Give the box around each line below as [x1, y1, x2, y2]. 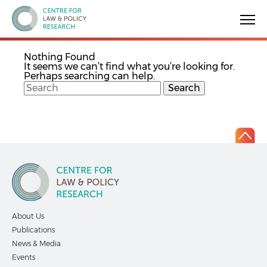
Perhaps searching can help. [24, 70, 155, 82]
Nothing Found [24, 51, 95, 63]
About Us [12, 211, 44, 221]
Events [12, 252, 35, 262]
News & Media [12, 238, 61, 248]
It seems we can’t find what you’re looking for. [24, 61, 235, 73]
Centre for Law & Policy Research [12, 36, 163, 48]
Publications [12, 225, 55, 234]
